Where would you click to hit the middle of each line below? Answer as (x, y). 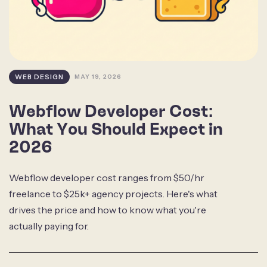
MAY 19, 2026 (98, 77)
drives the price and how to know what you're (108, 209)
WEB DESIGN (39, 77)
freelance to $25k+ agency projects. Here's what (113, 193)
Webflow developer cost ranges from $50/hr (107, 177)
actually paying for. (49, 226)
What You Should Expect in (116, 128)
